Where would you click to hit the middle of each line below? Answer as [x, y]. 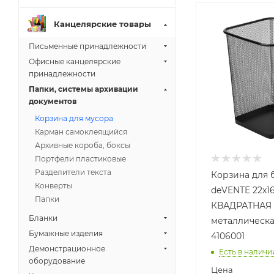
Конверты [54, 186]
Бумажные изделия [66, 233]
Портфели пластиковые [80, 159]
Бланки [43, 218]
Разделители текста [73, 172]
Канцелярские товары [102, 24]
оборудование [57, 261]
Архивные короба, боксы [83, 145]
